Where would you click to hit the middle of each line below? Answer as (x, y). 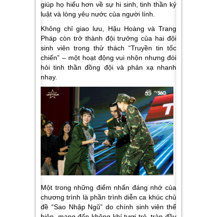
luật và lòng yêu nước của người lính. (98, 14)
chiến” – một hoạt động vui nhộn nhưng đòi (108, 57)
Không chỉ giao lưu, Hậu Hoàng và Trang (108, 28)
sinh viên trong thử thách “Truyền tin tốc (108, 48)
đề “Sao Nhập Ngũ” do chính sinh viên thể (108, 207)
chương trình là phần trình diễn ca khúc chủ (108, 197)
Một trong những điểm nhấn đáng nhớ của (108, 187)
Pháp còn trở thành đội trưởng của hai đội (108, 38)
